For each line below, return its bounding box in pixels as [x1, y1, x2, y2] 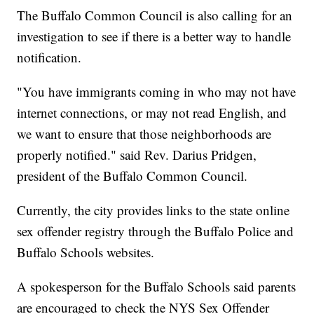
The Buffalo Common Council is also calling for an [17, 6, 293, 25]
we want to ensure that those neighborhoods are [17, 125, 272, 143]
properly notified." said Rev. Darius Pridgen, [17, 146, 257, 164]
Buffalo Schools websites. [17, 243, 155, 261]
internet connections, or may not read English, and [17, 104, 287, 122]
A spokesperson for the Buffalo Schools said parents [17, 278, 296, 296]
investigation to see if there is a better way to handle [17, 27, 292, 46]
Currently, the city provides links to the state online [17, 201, 290, 219]
